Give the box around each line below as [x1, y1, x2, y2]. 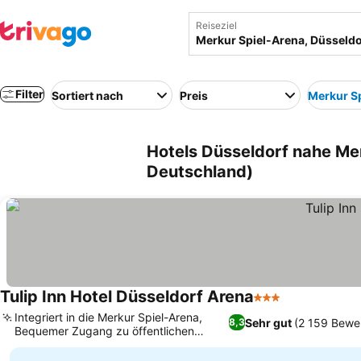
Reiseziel [196, 19, 237, 31]
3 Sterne [253, 297, 305, 313]
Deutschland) [147, 162, 253, 181]
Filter [15, 87, 44, 101]
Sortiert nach [52, 88, 123, 102]
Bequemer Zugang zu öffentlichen [15, 324, 194, 338]
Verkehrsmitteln [15, 338, 96, 351]
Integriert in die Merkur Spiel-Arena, [15, 310, 202, 324]
